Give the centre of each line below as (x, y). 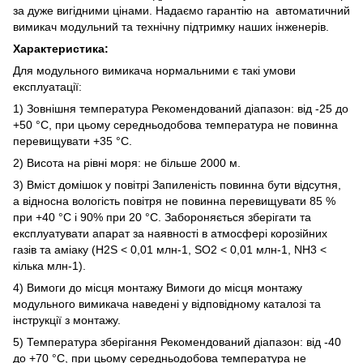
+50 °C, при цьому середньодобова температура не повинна (175, 124)
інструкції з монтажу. (67, 320)
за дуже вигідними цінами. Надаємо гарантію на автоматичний (181, 10)
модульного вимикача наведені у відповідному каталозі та (167, 303)
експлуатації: (47, 86)
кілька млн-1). (49, 265)
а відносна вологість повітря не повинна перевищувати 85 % (174, 201)
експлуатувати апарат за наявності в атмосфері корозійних (170, 233)
